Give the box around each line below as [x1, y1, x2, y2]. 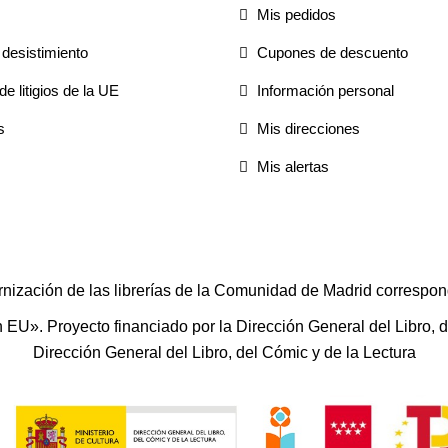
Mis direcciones [253, 120, 360, 138]
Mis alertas [253, 158, 329, 176]
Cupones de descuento [253, 44, 408, 62]
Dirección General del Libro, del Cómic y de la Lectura [32, 344, 416, 362]
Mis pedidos [253, 6, 336, 24]
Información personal [253, 82, 394, 100]
